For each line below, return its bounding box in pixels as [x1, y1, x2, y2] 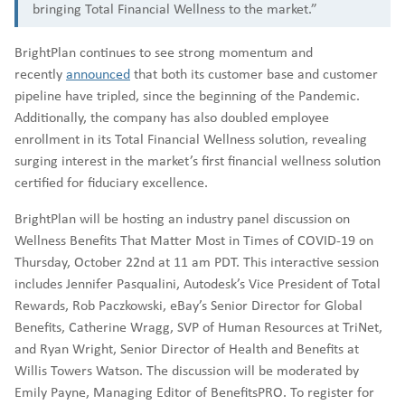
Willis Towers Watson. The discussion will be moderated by [14, 361, 359, 380]
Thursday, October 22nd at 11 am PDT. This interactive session [14, 252, 379, 271]
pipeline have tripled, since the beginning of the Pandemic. [14, 86, 360, 105]
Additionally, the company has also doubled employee [14, 108, 329, 127]
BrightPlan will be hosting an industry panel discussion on [14, 209, 350, 228]
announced [66, 64, 130, 83]
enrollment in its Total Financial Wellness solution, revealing [14, 129, 367, 148]
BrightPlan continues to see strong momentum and [14, 42, 313, 61]
